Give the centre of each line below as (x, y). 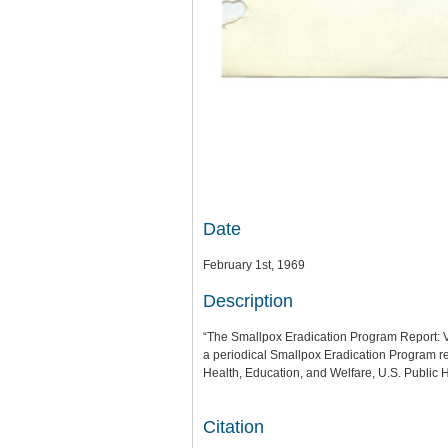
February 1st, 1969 (254, 264)
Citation (233, 426)
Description (248, 300)
